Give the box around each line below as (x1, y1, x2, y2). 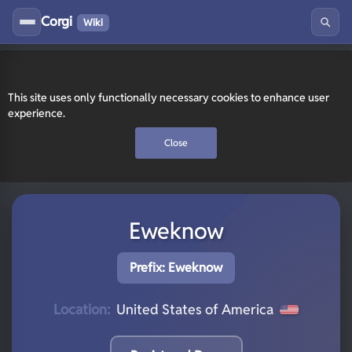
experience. (8, 106, 65, 120)
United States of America (116, 300, 273, 318)
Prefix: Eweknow (130, 259, 222, 276)
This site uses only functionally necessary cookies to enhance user (8, 90, 329, 104)
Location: (53, 300, 110, 318)
